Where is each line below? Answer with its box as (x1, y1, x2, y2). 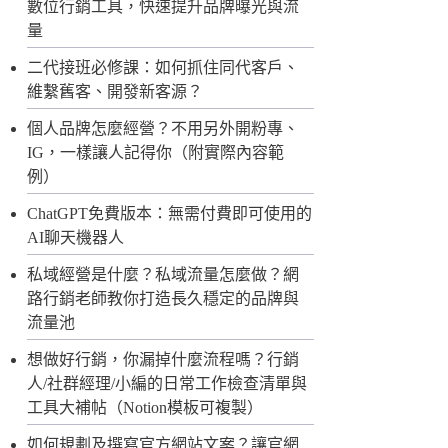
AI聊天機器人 (27, 229, 125, 247)
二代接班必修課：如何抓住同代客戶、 (27, 59, 300, 77)
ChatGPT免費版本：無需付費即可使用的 (27, 205, 313, 223)
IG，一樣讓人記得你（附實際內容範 (27, 144, 285, 162)
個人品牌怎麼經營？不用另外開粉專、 (27, 120, 300, 138)
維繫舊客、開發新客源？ (27, 83, 204, 101)
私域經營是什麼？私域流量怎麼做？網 (27, 266, 300, 284)
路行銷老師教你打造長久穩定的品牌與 (27, 290, 300, 308)
